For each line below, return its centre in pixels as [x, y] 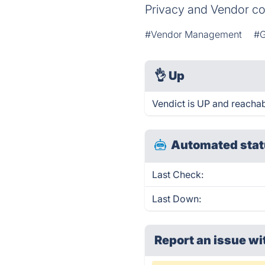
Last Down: [177, 199]
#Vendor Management [194, 34]
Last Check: [178, 174]
